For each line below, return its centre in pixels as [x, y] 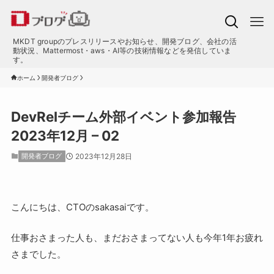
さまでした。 [38, 254]
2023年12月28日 [103, 157]
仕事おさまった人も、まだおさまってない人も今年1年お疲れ [137, 237]
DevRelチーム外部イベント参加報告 [123, 117]
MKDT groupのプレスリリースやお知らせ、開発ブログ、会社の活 [124, 41]
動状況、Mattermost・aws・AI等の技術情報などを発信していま [122, 50]
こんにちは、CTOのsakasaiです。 [82, 207]
